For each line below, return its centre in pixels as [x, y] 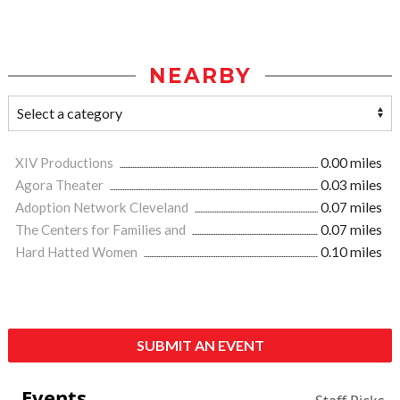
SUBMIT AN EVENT [200, 346]
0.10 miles [351, 252]
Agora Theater [61, 185]
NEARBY [200, 76]
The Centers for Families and [102, 230]
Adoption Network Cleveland [103, 208]
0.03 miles [351, 185]
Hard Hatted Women [78, 252]
